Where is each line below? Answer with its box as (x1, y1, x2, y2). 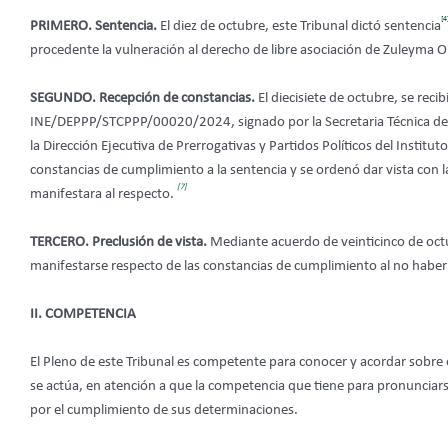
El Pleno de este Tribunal (30, 355, 174, 371)
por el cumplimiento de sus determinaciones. (30, 403, 298, 419)
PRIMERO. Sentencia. (30, 19, 157, 35)
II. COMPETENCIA (30, 307, 136, 323)
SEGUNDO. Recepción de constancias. (30, 91, 255, 107)
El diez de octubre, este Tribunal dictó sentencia (157, 19, 441, 35)
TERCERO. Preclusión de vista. (30, 235, 210, 251)
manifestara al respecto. (30, 187, 177, 203)
